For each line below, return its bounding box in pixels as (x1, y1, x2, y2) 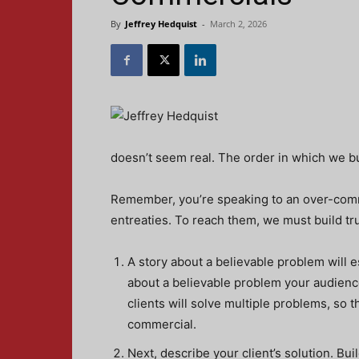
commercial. (127, 317, 196, 332)
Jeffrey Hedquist (125, 18, 197, 30)
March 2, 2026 (210, 18, 267, 30)
